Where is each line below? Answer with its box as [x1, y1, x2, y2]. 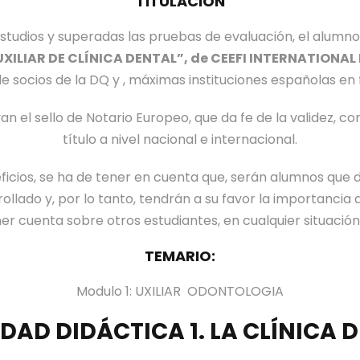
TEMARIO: [145, 246, 215, 266]
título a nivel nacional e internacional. [63, 130, 297, 149]
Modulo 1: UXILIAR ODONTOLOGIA [76, 282, 284, 301]
